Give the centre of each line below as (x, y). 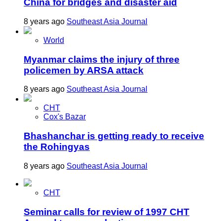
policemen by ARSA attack (84, 70)
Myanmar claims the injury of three (102, 59)
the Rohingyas (57, 147)
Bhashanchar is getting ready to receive (114, 136)
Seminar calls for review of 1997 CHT (107, 212)
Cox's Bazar (65, 117)
